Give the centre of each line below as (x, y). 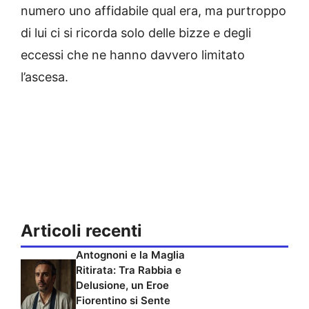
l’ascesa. (44, 77)
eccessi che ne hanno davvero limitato (133, 54)
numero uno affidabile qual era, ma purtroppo (153, 10)
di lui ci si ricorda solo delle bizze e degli (136, 32)
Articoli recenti (81, 230)
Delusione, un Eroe (122, 285)
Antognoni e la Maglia (130, 255)
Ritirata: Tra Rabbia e (129, 270)
